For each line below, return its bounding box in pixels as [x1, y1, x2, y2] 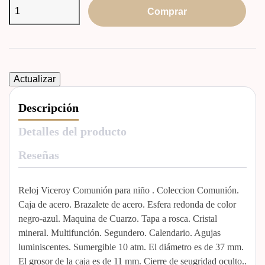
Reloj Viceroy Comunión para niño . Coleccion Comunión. [18, 185, 239, 195]
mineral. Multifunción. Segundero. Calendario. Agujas [18, 227, 221, 237]
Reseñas [18, 148, 59, 161]
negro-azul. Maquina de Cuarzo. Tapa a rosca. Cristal [18, 213, 217, 223]
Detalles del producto [18, 124, 127, 137]
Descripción [18, 101, 79, 114]
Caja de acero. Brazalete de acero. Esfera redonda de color [18, 199, 236, 209]
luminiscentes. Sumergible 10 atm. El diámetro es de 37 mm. [18, 241, 244, 251]
